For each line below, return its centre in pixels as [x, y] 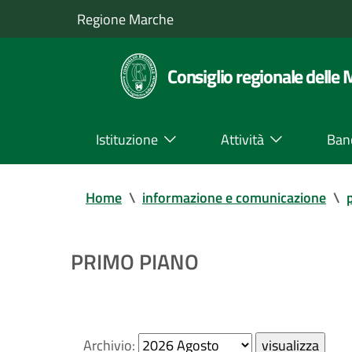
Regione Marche [125, 19]
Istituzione [127, 139]
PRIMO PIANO [135, 261]
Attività [242, 139]
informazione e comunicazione [234, 198]
